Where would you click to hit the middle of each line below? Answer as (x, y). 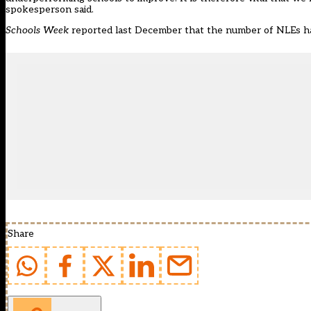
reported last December (127, 31)
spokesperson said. (50, 10)
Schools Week (37, 31)
